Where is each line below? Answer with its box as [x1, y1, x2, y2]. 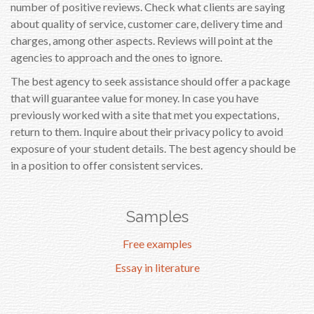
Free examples [122, 237, 192, 250]
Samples [125, 207, 189, 226]
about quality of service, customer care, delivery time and [11, 17, 282, 30]
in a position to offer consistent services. [11, 158, 203, 172]
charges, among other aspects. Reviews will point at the [11, 34, 273, 47]
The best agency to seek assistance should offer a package [11, 74, 290, 88]
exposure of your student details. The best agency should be [11, 142, 296, 155]
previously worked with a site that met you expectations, [11, 108, 279, 121]
